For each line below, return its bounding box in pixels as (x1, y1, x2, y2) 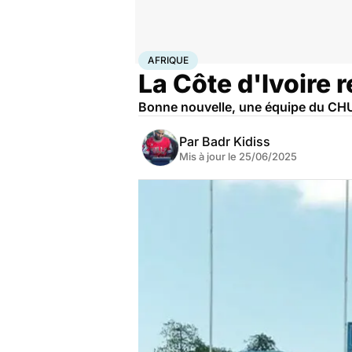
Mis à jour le (179, 150, 239, 163)
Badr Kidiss (202, 134, 270, 149)
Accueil (138, 51, 171, 64)
